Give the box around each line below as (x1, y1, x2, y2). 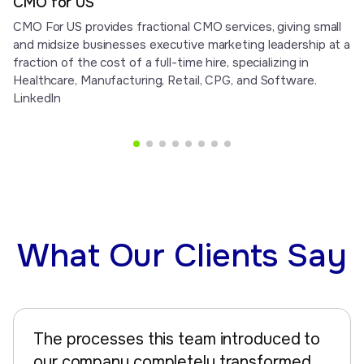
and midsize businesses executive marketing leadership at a (13, 37, 351, 54)
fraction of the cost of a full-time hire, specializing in (13, 54, 310, 71)
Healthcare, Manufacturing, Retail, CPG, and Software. (13, 72, 317, 89)
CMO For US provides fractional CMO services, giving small (13, 19, 342, 36)
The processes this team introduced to (33, 329, 321, 350)
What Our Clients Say (17, 235, 347, 277)
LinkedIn (13, 90, 62, 107)
